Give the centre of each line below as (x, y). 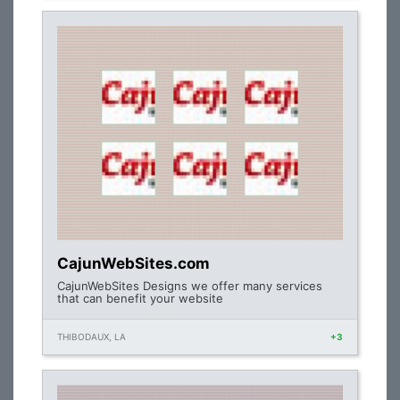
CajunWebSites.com (133, 263)
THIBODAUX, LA (92, 337)
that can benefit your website (140, 298)
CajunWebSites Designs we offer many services (190, 286)
